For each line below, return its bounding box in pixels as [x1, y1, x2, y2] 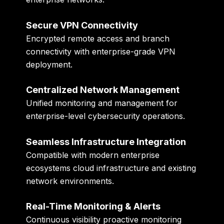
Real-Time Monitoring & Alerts [26, 201, 161, 212]
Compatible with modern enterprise [26, 149, 160, 160]
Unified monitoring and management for [26, 98, 178, 108]
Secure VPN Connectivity [26, 19, 138, 30]
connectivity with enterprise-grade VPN [26, 46, 176, 56]
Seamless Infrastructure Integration [26, 136, 186, 147]
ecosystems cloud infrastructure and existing [26, 162, 196, 173]
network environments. [26, 175, 114, 186]
